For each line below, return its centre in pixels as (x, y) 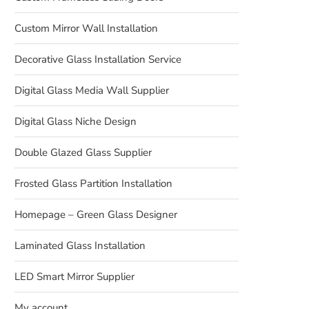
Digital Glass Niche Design (76, 121)
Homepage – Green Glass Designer (96, 215)
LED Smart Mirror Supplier (74, 277)
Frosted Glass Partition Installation (93, 183)
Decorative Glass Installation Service (98, 59)
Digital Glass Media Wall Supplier (92, 90)
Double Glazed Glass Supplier (83, 152)
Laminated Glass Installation (80, 246)
